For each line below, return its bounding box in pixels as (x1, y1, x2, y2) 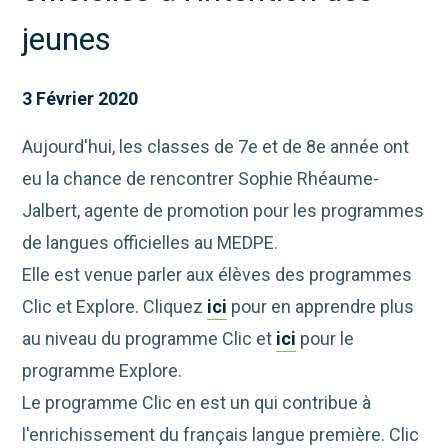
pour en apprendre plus (227, 296, 415, 318)
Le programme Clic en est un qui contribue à (22, 392, 372, 414)
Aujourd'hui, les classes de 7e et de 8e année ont (22, 136, 410, 158)
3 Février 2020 (22, 88, 139, 110)
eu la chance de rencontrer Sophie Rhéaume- (22, 168, 380, 190)
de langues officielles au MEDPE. (22, 232, 283, 254)
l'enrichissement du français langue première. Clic (22, 424, 420, 446)
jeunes (22, 20, 112, 59)
